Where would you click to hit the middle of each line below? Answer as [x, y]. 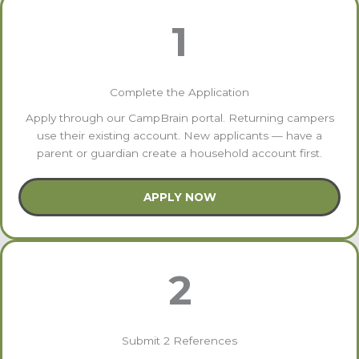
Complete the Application [179, 92]
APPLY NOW [179, 197]
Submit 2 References [179, 340]
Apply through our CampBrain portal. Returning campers [179, 117]
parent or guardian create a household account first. [179, 153]
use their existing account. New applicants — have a [179, 135]
